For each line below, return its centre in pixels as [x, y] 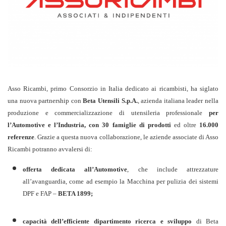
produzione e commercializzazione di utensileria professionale [105, 112]
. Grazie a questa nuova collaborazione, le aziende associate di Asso [126, 137]
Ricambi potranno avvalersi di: [50, 149]
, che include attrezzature [173, 169]
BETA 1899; [75, 193]
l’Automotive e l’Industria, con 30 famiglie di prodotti [91, 125]
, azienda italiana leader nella [178, 100]
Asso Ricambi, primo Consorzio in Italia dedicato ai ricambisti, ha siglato [113, 88]
